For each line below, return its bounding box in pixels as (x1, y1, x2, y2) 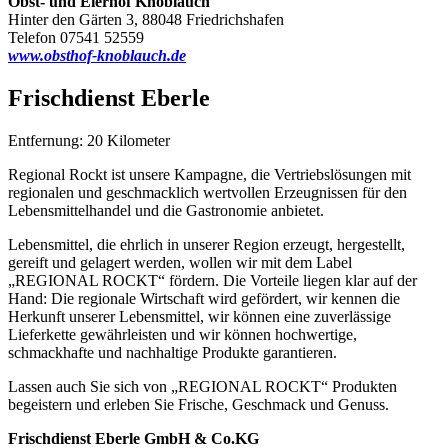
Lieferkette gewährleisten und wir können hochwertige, (8, 326, 357, 344)
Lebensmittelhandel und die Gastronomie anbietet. (8, 202, 324, 220)
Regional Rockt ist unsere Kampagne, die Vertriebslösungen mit (8, 166, 411, 184)
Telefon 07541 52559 (8, 29, 144, 47)
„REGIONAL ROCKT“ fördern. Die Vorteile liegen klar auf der (8, 272, 417, 290)
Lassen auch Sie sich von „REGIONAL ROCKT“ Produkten (8, 378, 397, 396)
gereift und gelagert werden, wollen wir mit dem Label (8, 254, 352, 272)
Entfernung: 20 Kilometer (8, 132, 170, 150)
